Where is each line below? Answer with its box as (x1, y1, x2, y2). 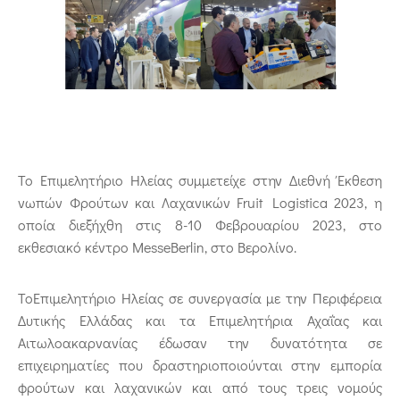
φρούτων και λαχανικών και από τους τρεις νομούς (18, 377, 382, 396)
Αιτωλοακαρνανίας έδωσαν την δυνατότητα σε (18, 332, 382, 352)
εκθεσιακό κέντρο (18, 237, 132, 256)
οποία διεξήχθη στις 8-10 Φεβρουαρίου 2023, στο (18, 214, 382, 234)
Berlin (171, 237, 204, 256)
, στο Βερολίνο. (204, 237, 296, 256)
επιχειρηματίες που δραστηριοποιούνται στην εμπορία (18, 354, 382, 374)
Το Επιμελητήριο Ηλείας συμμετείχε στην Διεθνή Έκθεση (18, 170, 382, 189)
